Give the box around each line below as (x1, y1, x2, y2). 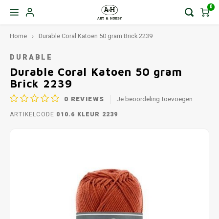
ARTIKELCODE (10, 110, 55, 119)
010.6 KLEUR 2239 (54, 110, 118, 119)
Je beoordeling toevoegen (116, 94, 193, 104)
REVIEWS (68, 94, 105, 104)
